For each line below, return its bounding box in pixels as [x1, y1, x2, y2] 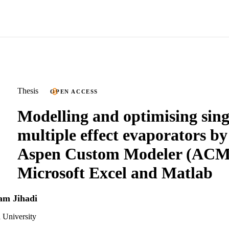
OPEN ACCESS [50, 88, 99, 95]
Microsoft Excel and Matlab [17, 163, 213, 182]
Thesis [17, 86, 38, 95]
